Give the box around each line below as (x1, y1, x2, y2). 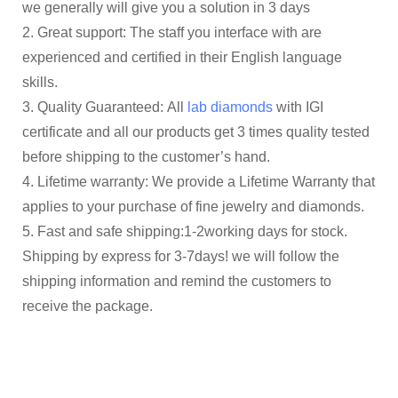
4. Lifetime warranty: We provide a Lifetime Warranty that (22, 173, 375, 189)
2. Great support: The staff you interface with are (22, 24, 322, 40)
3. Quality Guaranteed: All (22, 99, 187, 115)
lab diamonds (187, 99, 273, 115)
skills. (22, 74, 58, 90)
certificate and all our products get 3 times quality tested (22, 123, 370, 139)
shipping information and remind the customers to (22, 273, 331, 289)
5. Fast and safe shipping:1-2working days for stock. (22, 223, 347, 239)
